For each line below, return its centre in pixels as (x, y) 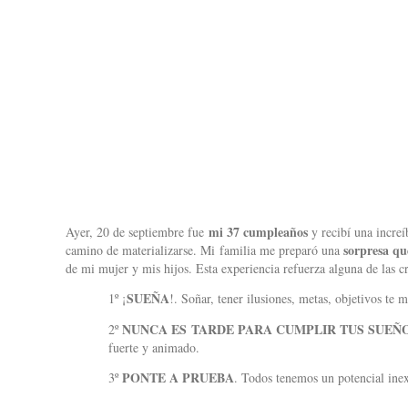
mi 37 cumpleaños (258, 232)
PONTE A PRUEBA (178, 377)
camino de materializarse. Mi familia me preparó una (205, 250)
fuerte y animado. (154, 347)
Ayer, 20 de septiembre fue (137, 232)
